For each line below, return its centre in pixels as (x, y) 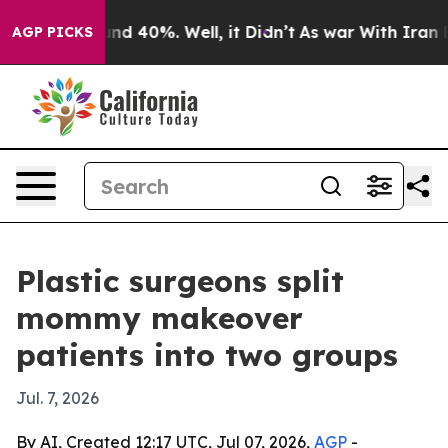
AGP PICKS (52, 32)
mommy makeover (159, 318)
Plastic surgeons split (180, 281)
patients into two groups (207, 355)
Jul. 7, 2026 (57, 398)
